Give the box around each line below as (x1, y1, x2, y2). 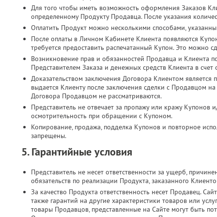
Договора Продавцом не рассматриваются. (31, 92, 162, 100)
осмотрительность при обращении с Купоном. (31, 111, 172, 120)
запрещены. (31, 131, 66, 140)
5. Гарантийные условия (21, 144, 132, 159)
